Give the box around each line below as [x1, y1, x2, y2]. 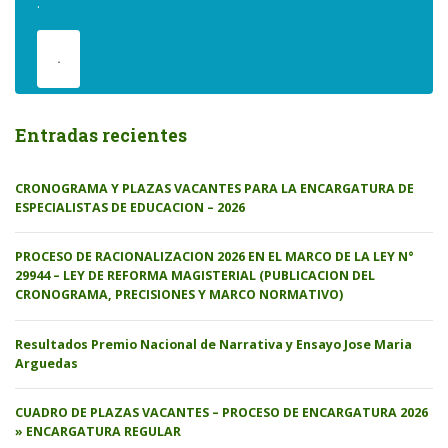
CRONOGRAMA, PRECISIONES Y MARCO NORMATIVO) [15, 286, 343, 304]
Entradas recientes [15, 123, 187, 148]
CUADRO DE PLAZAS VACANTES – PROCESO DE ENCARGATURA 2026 [15, 403, 428, 421]
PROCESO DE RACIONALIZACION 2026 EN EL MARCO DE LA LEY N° [15, 248, 414, 266]
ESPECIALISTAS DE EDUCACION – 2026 [15, 199, 245, 217]
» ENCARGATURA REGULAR [15, 422, 181, 440]
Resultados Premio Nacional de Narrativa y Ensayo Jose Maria [15, 335, 412, 353]
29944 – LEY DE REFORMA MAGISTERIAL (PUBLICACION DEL [15, 267, 375, 285]
